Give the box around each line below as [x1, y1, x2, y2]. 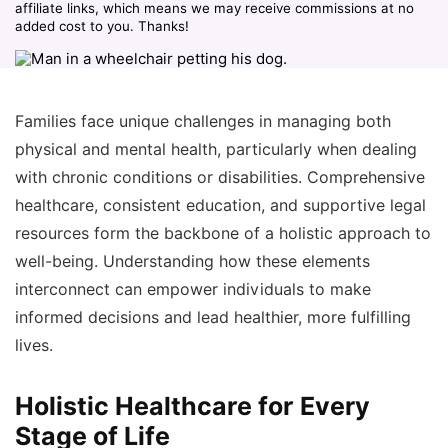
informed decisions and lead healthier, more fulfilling [15, 308, 411, 327]
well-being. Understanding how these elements [15, 252, 370, 271]
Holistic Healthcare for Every [15, 391, 370, 421]
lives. [15, 336, 53, 355]
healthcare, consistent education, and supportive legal [15, 196, 426, 215]
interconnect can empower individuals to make [15, 280, 371, 299]
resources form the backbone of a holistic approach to [15, 224, 431, 243]
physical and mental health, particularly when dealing [15, 140, 417, 159]
